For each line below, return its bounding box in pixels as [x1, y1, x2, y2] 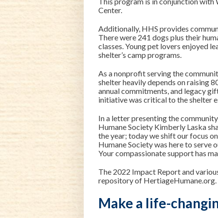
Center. [98, 5, 123, 15]
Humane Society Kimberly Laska [98, 122, 208, 132]
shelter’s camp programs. [98, 50, 182, 60]
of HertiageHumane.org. [133, 176, 217, 185]
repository [98, 176, 134, 185]
